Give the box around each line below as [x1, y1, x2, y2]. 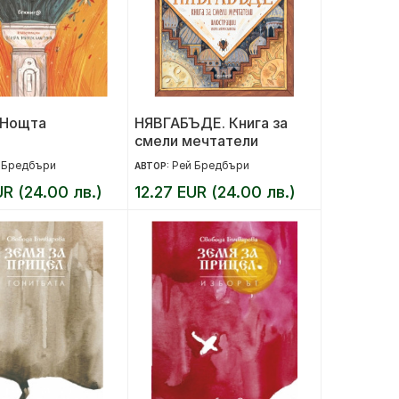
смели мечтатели [134, 132, 258, 150]
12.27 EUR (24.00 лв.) [134, 183, 296, 201]
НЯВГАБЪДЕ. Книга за [134, 114, 288, 132]
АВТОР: [134, 160, 172, 171]
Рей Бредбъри [171, 159, 249, 172]
